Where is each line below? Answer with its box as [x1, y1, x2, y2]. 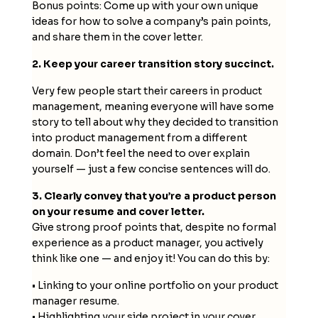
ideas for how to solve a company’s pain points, [31, 14, 271, 28]
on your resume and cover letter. [31, 204, 204, 218]
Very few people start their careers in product [31, 84, 262, 97]
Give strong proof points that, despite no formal [31, 220, 276, 234]
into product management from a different [31, 131, 247, 144]
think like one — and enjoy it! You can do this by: [31, 251, 270, 265]
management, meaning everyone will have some [31, 99, 274, 113]
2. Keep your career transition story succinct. [31, 57, 274, 70]
